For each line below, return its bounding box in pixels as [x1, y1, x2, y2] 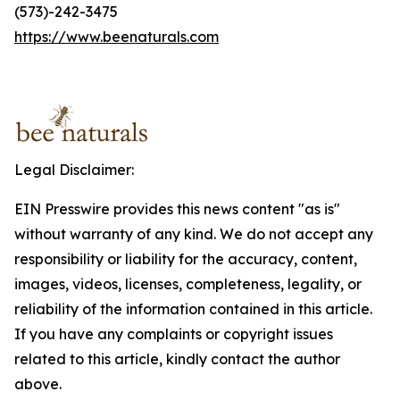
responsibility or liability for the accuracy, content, [14, 250, 357, 268]
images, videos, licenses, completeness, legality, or [14, 275, 362, 293]
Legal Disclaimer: [14, 161, 134, 179]
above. [14, 375, 62, 393]
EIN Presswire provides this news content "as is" [14, 200, 340, 218]
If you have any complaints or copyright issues [14, 325, 333, 343]
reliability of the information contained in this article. [14, 300, 372, 318]
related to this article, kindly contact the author [14, 350, 340, 368]
